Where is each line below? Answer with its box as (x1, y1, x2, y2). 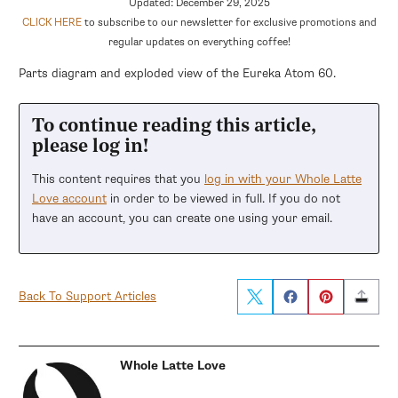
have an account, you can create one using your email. (32, 210, 332, 226)
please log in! (32, 137, 148, 156)
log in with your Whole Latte (204, 171, 362, 187)
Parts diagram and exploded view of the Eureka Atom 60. (19, 65, 336, 81)
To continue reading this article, (32, 116, 316, 136)
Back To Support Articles (19, 288, 156, 304)
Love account (32, 190, 107, 206)
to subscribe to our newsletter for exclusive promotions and (81, 14, 377, 29)
